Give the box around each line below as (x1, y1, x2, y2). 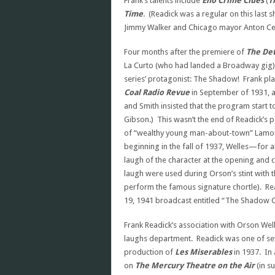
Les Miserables (175, 247, 232, 257)
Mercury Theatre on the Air (151, 261, 255, 270)
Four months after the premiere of (124, 47, 246, 56)
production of (124, 247, 175, 257)
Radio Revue (142, 88, 190, 97)
